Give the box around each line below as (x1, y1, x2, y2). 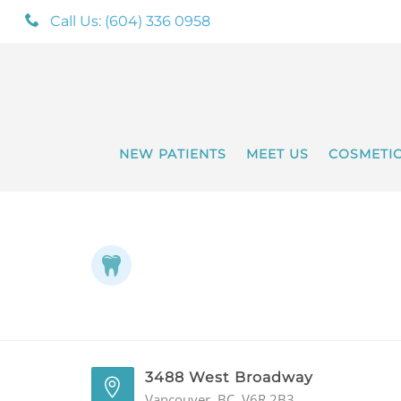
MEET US (245, 146, 309, 163)
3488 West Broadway (145, 369, 313, 387)
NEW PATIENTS (118, 146, 226, 163)
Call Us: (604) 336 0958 (50, 13, 210, 30)
